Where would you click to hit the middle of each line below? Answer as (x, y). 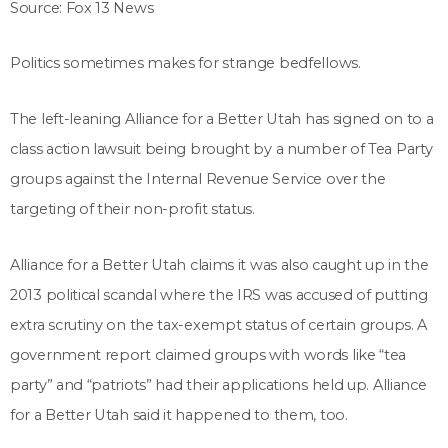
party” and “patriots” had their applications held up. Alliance (218, 384)
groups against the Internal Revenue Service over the (198, 178)
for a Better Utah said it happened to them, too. (179, 414)
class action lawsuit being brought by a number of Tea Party (221, 148)
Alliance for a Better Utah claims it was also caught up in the (219, 264)
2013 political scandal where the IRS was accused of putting (219, 294)
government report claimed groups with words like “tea (208, 354)
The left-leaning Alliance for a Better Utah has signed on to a (222, 118)
